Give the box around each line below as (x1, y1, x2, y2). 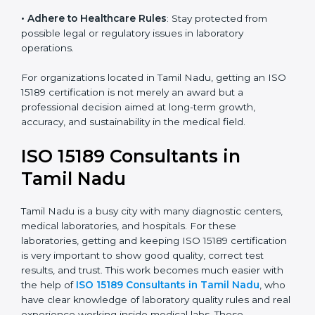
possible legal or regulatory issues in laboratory (21, 86, 243, 98)
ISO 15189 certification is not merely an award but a (21, 146, 264, 157)
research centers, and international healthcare (21, 26, 243, 38)
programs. (21, 41, 68, 53)
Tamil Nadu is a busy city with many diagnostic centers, (21, 264, 283, 276)
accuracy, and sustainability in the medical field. (21, 175, 245, 187)
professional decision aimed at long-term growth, (21, 160, 255, 172)
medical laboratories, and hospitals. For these (21, 279, 236, 291)
